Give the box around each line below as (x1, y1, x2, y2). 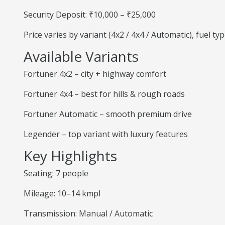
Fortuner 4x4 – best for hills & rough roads (24, 88, 185, 99)
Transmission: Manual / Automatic (24, 208, 153, 219)
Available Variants (24, 47, 139, 66)
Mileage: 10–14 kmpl (24, 188, 100, 199)
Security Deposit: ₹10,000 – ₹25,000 (24, 9, 156, 20)
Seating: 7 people (24, 168, 88, 179)
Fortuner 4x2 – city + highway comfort (24, 68, 166, 79)
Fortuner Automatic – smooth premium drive (24, 108, 192, 120)
